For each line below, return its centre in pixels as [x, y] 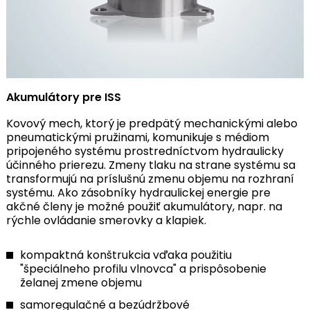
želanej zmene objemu [81, 283]
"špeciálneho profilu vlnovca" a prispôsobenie [143, 269]
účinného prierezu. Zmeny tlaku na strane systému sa [151, 165]
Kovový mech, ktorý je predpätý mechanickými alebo [152, 124]
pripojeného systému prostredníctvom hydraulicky [145, 152]
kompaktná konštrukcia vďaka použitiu [126, 255]
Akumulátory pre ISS [63, 98]
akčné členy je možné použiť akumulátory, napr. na [144, 207]
